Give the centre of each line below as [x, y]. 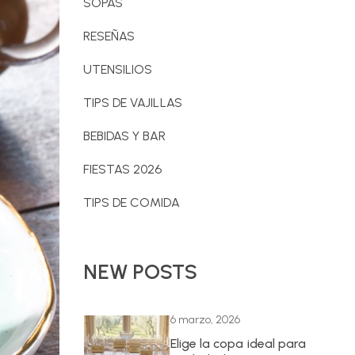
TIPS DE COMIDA [131, 202]
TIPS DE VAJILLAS [132, 102]
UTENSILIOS [118, 69]
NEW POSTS [140, 271]
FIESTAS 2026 [122, 169]
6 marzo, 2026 [205, 319]
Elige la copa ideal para [238, 343]
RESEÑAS [109, 36]
